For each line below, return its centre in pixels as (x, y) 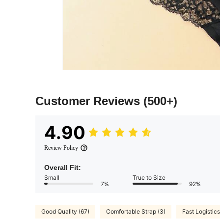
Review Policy (61, 148)
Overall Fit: (63, 167)
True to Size (149, 177)
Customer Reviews (89, 101)
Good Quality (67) (65, 212)
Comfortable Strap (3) (136, 212)
